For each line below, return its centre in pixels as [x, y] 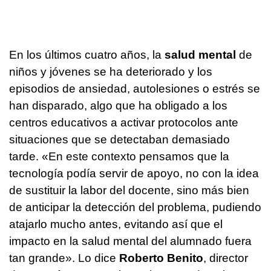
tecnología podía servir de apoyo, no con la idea [134, 174]
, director [226, 258]
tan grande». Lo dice [64, 258]
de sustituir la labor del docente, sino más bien [129, 191]
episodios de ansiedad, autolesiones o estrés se [135, 89]
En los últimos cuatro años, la [87, 55]
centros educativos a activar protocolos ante [124, 123]
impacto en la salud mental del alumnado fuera [130, 241]
